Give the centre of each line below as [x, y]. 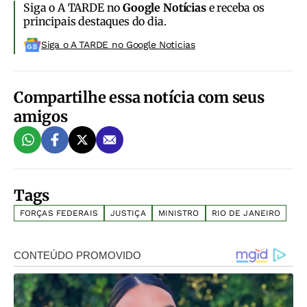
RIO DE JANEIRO [246, 213]
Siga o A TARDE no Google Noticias [118, 45]
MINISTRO [179, 213]
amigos [41, 117]
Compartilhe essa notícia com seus [139, 98]
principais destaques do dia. [95, 22]
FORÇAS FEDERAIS [59, 213]
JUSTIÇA [128, 213]
